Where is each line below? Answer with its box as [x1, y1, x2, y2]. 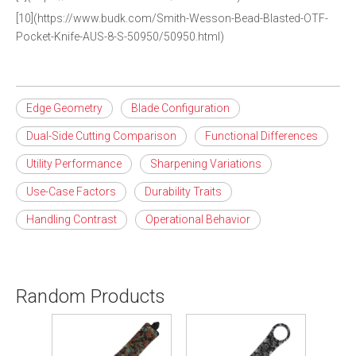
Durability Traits [145, 185, 222, 198]
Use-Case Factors [26, 185, 116, 198]
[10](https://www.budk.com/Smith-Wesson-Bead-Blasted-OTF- [16, 12, 328, 25]
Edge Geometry [26, 102, 103, 114]
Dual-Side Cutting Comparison [26, 130, 176, 142]
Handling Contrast [26, 213, 117, 226]
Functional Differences [205, 130, 318, 142]
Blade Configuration [131, 102, 230, 114]
